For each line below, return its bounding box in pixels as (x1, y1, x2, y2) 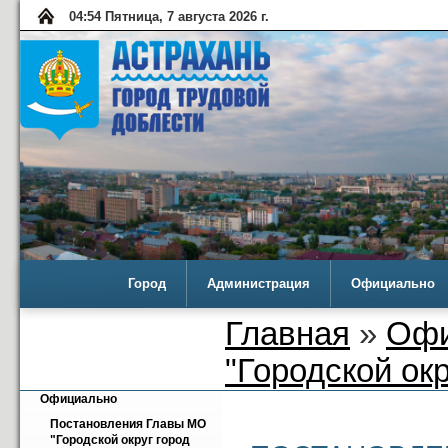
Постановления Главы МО (50, 417, 206, 432)
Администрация (207, 276, 310, 291)
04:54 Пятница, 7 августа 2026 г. (69, 9, 269, 24)
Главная (225, 316, 350, 352)
